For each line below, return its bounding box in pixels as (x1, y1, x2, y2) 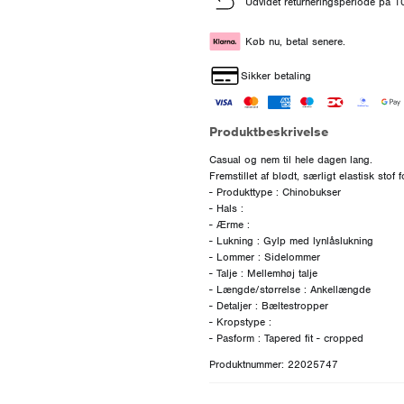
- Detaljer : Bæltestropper (208, 298, 328, 313)
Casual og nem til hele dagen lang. (208, 151, 372, 167)
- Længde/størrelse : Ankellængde (208, 281, 371, 297)
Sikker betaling (240, 68, 311, 83)
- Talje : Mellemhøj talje (208, 265, 317, 280)
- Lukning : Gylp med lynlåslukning (208, 233, 373, 248)
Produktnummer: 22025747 (208, 356, 338, 372)
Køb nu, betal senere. (244, 33, 345, 49)
